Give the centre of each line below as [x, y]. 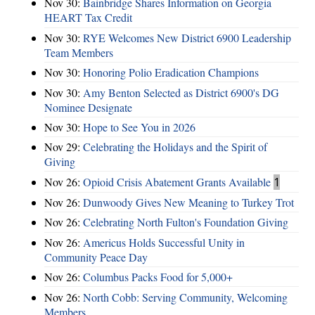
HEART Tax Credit [88, 18]
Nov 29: [64, 147]
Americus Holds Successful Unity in [164, 242]
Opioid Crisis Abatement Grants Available [177, 181]
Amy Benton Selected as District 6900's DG [181, 92]
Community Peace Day [96, 257]
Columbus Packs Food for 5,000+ [158, 277]
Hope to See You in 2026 [139, 127]
